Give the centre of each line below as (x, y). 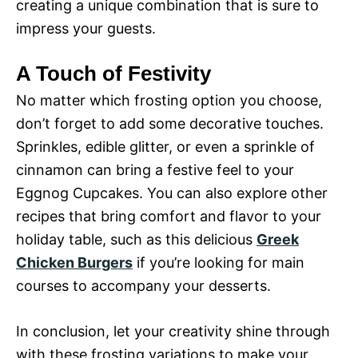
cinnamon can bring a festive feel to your (155, 170)
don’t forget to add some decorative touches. (170, 124)
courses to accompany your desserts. (143, 286)
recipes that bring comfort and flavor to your (169, 217)
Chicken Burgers (74, 263)
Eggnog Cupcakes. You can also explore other (172, 193)
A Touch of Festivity (113, 74)
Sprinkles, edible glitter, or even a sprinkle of (165, 147)
